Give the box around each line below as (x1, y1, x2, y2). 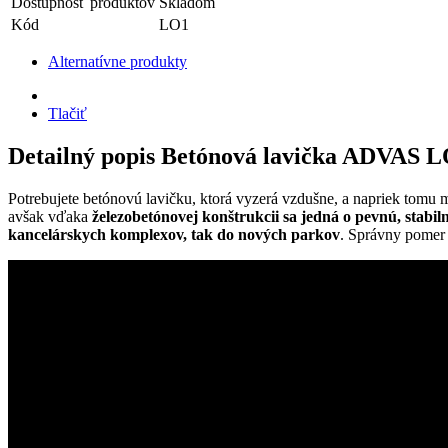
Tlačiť (48, 105, 87, 123)
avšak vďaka (8, 207, 92, 225)
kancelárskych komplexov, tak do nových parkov (8, 225, 340, 243)
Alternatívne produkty (48, 53, 187, 71)
